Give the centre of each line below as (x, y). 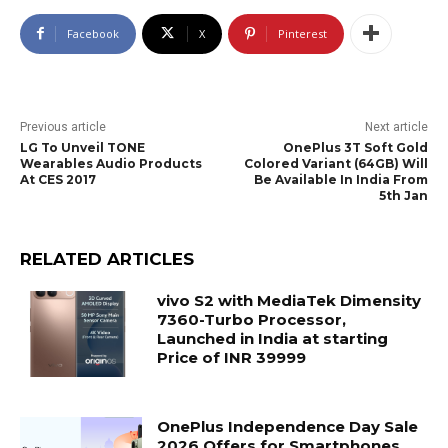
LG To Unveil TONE (82, 147)
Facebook (93, 33)
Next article (396, 126)
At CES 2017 (58, 179)
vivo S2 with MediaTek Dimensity (289, 300)
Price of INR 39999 (232, 357)
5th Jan (403, 195)
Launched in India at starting (273, 338)
